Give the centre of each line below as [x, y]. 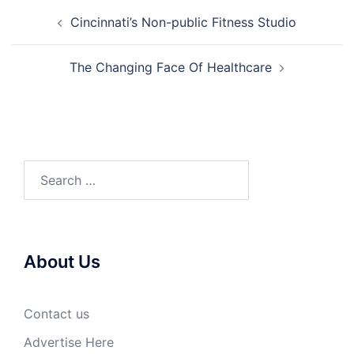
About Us [62, 262]
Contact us [56, 314]
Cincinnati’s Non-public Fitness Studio [183, 22]
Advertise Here [69, 342]
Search [43, 170]
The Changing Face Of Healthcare [171, 67]
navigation [60, 31]
